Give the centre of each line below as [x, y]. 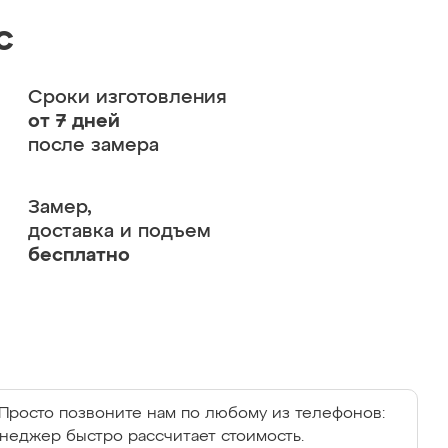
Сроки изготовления [127, 97]
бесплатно [78, 255]
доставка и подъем [119, 231]
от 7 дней [73, 121]
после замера [93, 145]
